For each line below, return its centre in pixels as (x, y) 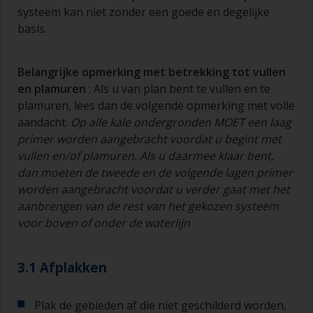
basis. (32, 29)
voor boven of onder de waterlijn (104, 223)
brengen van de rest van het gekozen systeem (158, 206)
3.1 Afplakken (62, 268)
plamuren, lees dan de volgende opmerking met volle (156, 106)
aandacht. (43, 123)
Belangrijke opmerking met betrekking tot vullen (152, 72)
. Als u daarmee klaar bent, (204, 156)
